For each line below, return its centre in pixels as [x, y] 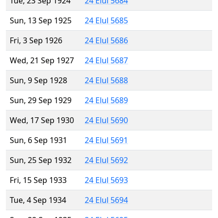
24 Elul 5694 [106, 200]
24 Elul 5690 [106, 120]
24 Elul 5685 [106, 21]
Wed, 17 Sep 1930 [42, 120]
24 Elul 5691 [106, 140]
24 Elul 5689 [106, 100]
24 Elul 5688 [106, 81]
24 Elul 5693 [106, 180]
